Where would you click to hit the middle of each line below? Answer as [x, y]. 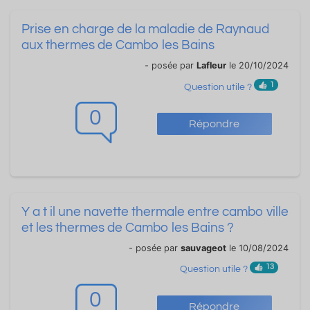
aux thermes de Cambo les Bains [118, 45]
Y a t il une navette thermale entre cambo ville [155, 211]
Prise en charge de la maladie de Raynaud [145, 29]
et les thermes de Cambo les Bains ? [128, 227]
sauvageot [203, 248]
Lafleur [211, 66]
